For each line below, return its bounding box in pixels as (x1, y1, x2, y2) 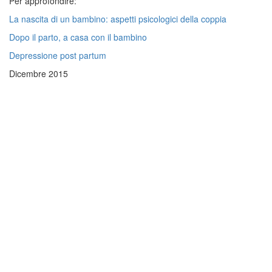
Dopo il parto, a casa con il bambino (9, 30, 147, 43)
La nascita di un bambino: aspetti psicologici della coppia (9, 12, 226, 25)
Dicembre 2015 (9, 67, 68, 80)
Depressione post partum (9, 49, 106, 61)
